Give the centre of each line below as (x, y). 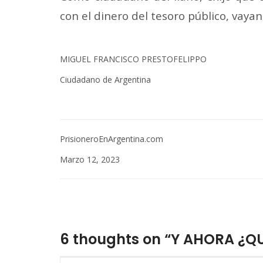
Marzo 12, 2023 (90, 160)
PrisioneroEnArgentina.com (112, 139)
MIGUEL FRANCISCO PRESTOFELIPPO (133, 59)
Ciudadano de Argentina (105, 80)
